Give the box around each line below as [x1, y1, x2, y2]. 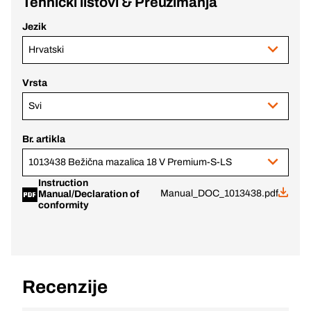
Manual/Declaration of [38, 189, 140, 199]
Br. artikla [22, 134, 65, 144]
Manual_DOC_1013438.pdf [160, 188, 278, 199]
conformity [38, 200, 89, 210]
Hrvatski [28, 44, 64, 55]
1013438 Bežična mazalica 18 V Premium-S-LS [28, 157, 232, 167]
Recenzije [22, 277, 108, 296]
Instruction [38, 178, 88, 188]
